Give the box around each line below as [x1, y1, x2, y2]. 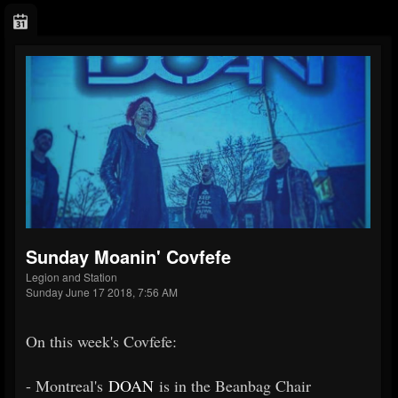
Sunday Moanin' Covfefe [26, 243, 231, 270]
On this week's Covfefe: [26, 330, 177, 353]
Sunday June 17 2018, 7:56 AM [26, 284, 178, 300]
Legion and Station [26, 269, 117, 285]
